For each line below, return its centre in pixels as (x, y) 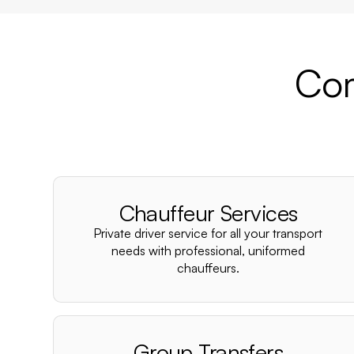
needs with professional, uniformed (208, 250)
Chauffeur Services (208, 213)
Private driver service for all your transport (208, 233)
